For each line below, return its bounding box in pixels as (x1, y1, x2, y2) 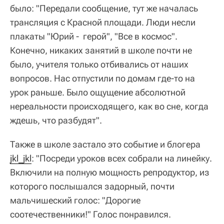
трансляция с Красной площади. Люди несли (10, 17, 195, 28)
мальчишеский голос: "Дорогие (10, 195, 140, 206)
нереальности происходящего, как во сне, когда (10, 101, 208, 112)
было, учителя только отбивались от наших (10, 59, 188, 70)
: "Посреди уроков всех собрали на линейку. (31, 153, 212, 164)
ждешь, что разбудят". (10, 115, 102, 126)
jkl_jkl (10, 153, 31, 164)
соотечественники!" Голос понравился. (10, 209, 171, 220)
